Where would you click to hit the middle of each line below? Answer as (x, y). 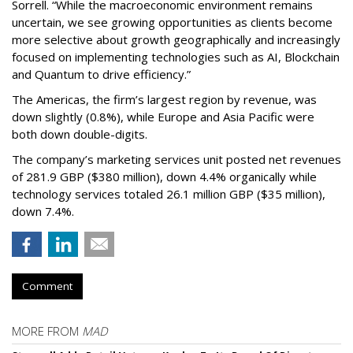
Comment (47, 286)
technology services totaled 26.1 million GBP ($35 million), (169, 194)
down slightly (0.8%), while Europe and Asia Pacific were (163, 117)
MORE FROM (47, 331)
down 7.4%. (46, 211)
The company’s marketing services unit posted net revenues (176, 159)
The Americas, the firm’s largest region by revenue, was (164, 99)
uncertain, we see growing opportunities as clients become (172, 22)
